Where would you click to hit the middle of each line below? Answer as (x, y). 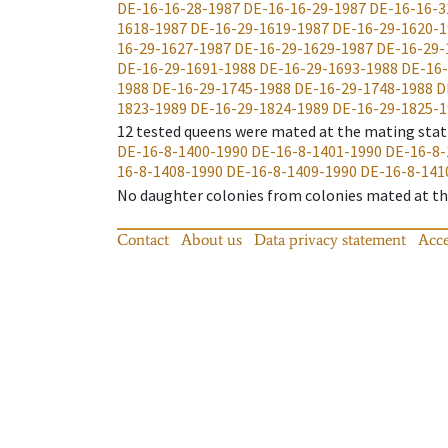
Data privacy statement (330, 239)
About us (211, 239)
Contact (143, 239)
